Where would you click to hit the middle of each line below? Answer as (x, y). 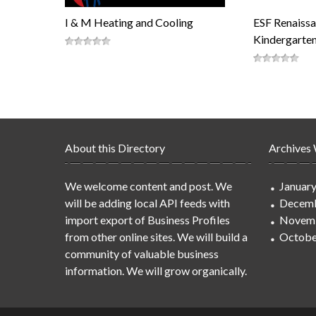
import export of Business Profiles (147, 220)
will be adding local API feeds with (147, 203)
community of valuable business (142, 254)
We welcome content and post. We (148, 186)
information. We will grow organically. (156, 271)
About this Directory (115, 148)
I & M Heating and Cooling (129, 22)
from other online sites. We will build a (156, 237)
